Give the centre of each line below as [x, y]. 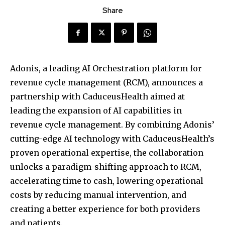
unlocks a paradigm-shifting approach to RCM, [106, 167]
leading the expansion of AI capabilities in [96, 111]
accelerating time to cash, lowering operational [107, 181]
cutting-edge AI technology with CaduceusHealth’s [112, 139]
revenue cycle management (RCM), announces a [106, 83]
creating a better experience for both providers [105, 209]
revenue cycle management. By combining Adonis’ [112, 125]
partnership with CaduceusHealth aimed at [97, 97]
